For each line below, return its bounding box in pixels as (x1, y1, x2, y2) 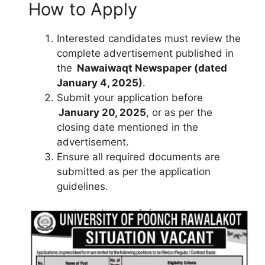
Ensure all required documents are (57, 151, 220, 163)
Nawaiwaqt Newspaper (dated (77, 62, 227, 74)
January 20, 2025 (59, 106, 146, 118)
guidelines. (57, 180, 108, 192)
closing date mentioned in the (57, 121, 198, 133)
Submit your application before (57, 92, 203, 104)
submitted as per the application (57, 166, 211, 177)
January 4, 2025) (57, 77, 143, 89)
